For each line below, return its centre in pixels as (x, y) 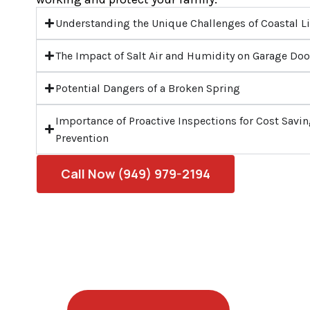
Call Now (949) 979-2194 (136, 173)
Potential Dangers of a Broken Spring (148, 88)
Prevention (82, 138)
